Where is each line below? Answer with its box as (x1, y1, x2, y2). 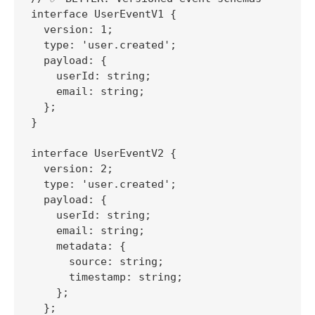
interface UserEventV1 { (31, 7, 176, 20)
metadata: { (31, 239, 126, 252)
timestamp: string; (31, 270, 183, 283)
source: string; (31, 255, 164, 268)
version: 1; (31, 22, 113, 36)
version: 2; (31, 162, 113, 175)
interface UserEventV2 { (31, 146, 176, 160)
